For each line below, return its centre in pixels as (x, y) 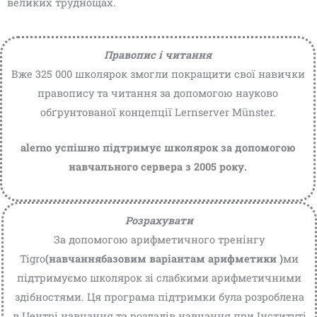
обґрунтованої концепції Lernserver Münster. (158, 112)
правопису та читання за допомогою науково (158, 93)
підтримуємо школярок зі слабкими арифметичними (159, 278)
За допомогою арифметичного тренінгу (159, 240)
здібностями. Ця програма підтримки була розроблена (159, 297)
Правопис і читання (158, 54)
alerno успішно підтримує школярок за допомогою (158, 147)
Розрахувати (159, 221)
